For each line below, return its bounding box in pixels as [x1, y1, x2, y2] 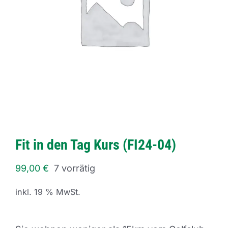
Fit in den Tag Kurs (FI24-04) [15, 136, 176, 153]
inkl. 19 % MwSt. [15, 186, 80, 197]
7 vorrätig [54, 162, 95, 174]
